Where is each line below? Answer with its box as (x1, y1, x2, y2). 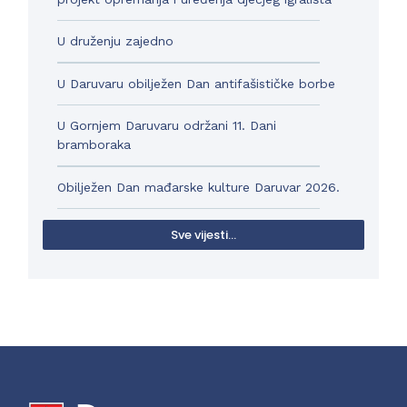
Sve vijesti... (171, 226, 236, 244)
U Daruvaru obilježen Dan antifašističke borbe (57, 75, 336, 91)
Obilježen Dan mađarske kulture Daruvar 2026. (57, 179, 341, 194)
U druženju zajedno (57, 34, 174, 49)
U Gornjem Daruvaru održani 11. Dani (57, 118, 277, 134)
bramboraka (57, 137, 132, 153)
